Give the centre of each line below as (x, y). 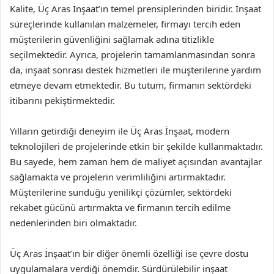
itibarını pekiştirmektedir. (62, 100)
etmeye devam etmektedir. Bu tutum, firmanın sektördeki (131, 85)
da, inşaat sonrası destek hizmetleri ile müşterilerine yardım (135, 69)
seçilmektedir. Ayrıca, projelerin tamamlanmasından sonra (132, 54)
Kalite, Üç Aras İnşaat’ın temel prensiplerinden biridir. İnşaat (135, 8)
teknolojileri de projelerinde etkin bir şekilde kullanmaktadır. (136, 146)
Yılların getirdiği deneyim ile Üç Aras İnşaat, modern (120, 131)
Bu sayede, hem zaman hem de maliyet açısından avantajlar (136, 161)
